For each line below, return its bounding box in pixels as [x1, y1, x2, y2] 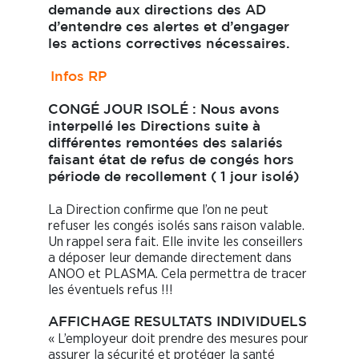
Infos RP [50, 71, 107, 84]
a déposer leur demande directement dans [48, 251, 292, 265]
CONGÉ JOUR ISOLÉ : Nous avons [48, 104, 280, 117]
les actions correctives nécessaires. [48, 38, 290, 51]
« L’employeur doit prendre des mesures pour [48, 332, 309, 346]
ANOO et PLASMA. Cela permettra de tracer [48, 267, 307, 281]
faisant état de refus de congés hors [48, 155, 294, 167]
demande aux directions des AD [48, 5, 266, 18]
